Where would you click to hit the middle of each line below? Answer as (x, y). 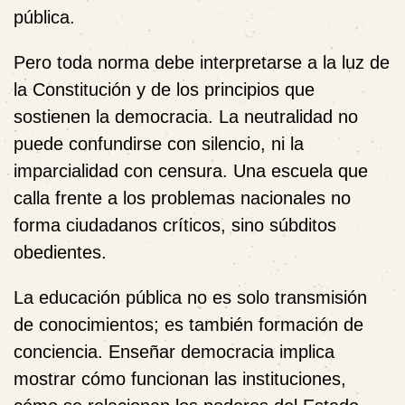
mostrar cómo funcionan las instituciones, (180, 378)
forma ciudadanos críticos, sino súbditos (175, 225)
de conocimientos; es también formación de (188, 324)
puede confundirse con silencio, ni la (159, 143)
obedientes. (60, 252)
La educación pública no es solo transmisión (190, 297)
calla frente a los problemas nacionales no (182, 198)
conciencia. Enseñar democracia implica (174, 351)
